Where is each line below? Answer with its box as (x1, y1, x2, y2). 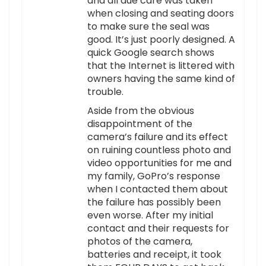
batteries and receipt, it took (87, 248, 221, 262)
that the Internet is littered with (87, 59, 235, 73)
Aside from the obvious (87, 104, 194, 118)
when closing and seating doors (87, 7, 234, 21)
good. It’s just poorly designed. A (87, 33, 235, 47)
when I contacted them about (87, 182, 228, 197)
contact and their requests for (87, 221, 229, 236)
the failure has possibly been (87, 195, 221, 210)
